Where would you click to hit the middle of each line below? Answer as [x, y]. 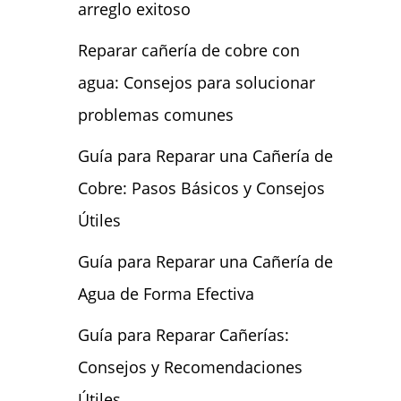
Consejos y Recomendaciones [190, 367]
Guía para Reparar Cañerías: [183, 335]
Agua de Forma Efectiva [166, 294]
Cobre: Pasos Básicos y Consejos [201, 188]
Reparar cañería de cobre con [188, 50]
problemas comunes [155, 115]
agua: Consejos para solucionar [196, 82]
